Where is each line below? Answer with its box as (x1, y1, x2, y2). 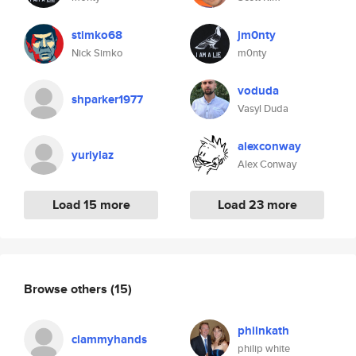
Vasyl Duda (238, 101, 288, 116)
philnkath (238, 322, 289, 339)
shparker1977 (72, 91, 143, 108)
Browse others (24, 279, 110, 298)
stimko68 (72, 26, 122, 44)
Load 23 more (217, 195, 297, 214)
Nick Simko (72, 45, 122, 60)
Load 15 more (52, 195, 130, 214)
